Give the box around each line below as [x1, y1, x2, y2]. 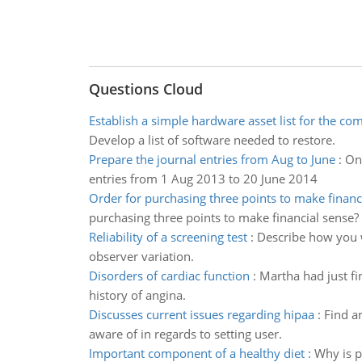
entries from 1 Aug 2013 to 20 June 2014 [88, 170, 318, 187]
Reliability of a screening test [88, 229, 247, 245]
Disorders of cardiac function [88, 267, 250, 284]
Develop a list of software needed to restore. [88, 132, 335, 148]
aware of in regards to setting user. [88, 326, 282, 342]
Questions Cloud [88, 79, 203, 99]
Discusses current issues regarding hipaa [88, 306, 314, 322]
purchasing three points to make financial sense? [88, 209, 359, 225]
